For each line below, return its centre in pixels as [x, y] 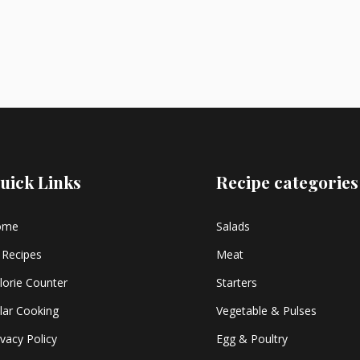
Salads [233, 226]
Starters [236, 282]
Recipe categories [287, 182]
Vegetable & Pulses [266, 311]
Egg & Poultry [252, 339]
